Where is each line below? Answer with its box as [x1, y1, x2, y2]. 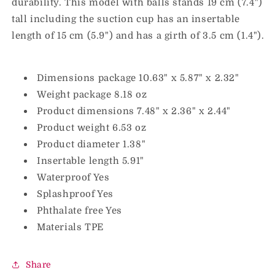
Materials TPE [37, 222, 104, 233]
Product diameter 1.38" [37, 139, 146, 150]
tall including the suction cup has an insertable [12, 14, 240, 25]
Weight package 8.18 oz [37, 89, 147, 100]
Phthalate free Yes [37, 205, 122, 216]
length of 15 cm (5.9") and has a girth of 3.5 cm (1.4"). [12, 30, 265, 41]
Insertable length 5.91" [37, 155, 144, 166]
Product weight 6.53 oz [37, 122, 147, 133]
